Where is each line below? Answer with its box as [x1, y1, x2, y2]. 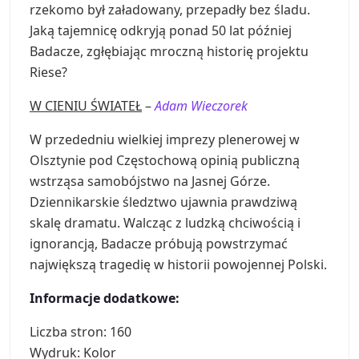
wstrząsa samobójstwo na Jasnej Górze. [30, 172, 270, 191]
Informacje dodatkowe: [30, 289, 179, 308]
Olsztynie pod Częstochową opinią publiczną [30, 151, 300, 170]
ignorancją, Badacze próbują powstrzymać [30, 235, 288, 253]
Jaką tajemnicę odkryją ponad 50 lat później [30, 22, 292, 40]
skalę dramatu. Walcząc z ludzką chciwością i [30, 214, 301, 232]
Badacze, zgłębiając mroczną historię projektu [30, 42, 309, 61]
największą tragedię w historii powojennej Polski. [30, 256, 327, 274]
